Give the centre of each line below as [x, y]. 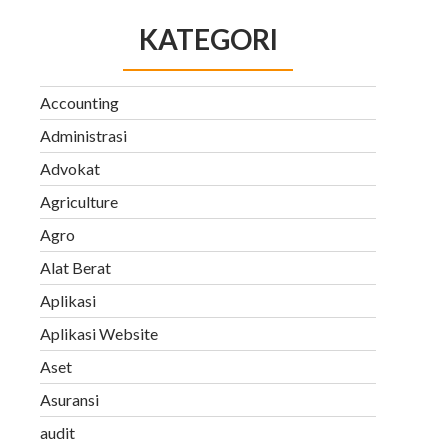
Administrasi [83, 135]
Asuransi [69, 399]
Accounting [79, 102]
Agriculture [79, 201]
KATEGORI [208, 38]
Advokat [70, 168]
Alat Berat [75, 267]
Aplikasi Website [99, 333]
